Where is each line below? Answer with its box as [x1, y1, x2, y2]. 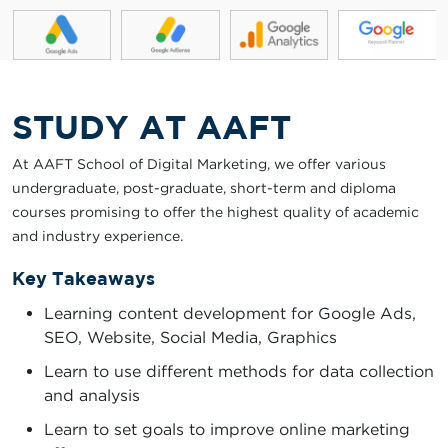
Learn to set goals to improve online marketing [44, 420, 410, 439]
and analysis [44, 386, 140, 405]
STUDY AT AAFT [12, 108, 291, 146]
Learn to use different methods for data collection [44, 362, 434, 381]
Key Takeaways [12, 268, 155, 290]
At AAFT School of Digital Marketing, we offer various [12, 156, 386, 172]
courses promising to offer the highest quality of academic [12, 204, 419, 220]
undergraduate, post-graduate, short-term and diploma [12, 180, 396, 196]
